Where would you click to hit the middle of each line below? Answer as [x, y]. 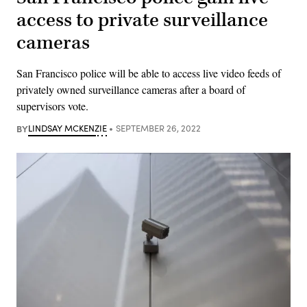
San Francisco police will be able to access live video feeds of [149, 73]
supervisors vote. [52, 106]
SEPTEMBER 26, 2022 [158, 128]
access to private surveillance [142, 20]
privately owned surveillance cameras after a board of [131, 89]
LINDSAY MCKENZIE [67, 128]
